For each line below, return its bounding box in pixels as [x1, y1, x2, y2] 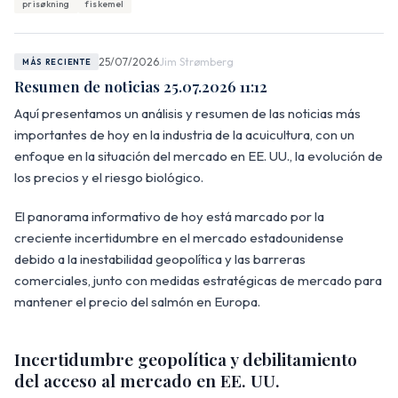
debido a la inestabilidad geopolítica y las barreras [14, 250, 306, 267]
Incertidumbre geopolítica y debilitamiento [14, 346, 357, 370]
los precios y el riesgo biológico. [14, 168, 203, 186]
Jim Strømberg [159, 54, 235, 68]
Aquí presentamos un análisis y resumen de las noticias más [14, 104, 361, 122]
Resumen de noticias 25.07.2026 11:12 [14, 76, 267, 96]
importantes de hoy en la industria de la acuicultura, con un [14, 125, 354, 143]
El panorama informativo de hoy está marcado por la [14, 207, 324, 225]
